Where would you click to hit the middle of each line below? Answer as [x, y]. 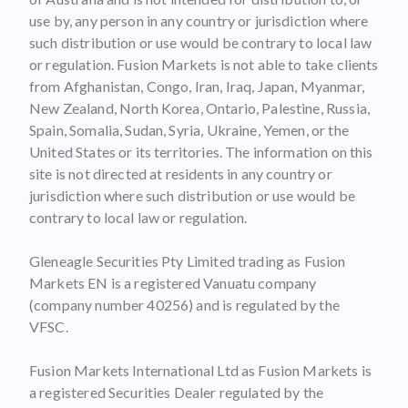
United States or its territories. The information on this [201, 152]
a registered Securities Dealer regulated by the [177, 392]
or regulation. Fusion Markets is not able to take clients [204, 64]
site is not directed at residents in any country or [181, 173]
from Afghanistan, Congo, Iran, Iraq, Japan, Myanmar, [197, 86]
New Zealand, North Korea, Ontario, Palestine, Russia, [199, 108]
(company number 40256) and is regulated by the [184, 305]
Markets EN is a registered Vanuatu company [173, 283]
